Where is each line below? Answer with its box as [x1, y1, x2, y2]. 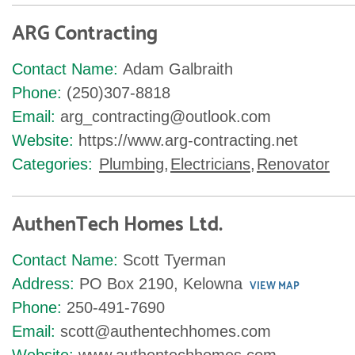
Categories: [12, 155, 93, 173]
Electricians [170, 155, 250, 173]
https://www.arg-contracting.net [78, 132, 298, 149]
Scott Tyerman [123, 251, 226, 269]
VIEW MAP [250, 278, 300, 295]
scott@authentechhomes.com [60, 323, 271, 340]
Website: [12, 132, 74, 149]
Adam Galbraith [123, 60, 233, 78]
